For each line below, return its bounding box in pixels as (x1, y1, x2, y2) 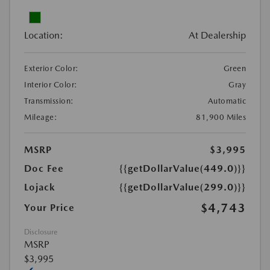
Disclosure (24, 228, 57, 237)
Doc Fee (24, 163, 64, 175)
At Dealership (189, 30, 246, 42)
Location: (24, 30, 63, 42)
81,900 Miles (196, 113, 246, 122)
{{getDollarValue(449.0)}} (119, 163, 246, 175)
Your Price (24, 202, 75, 214)
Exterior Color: (24, 64, 79, 74)
